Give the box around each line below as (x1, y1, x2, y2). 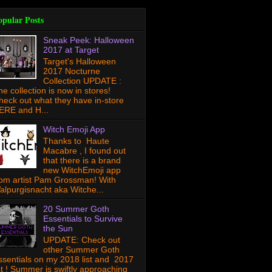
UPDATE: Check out (42, 234, 120, 245)
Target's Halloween (42, 56, 116, 66)
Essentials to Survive (42, 213, 123, 223)
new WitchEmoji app (42, 165, 121, 175)
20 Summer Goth (42, 203, 109, 214)
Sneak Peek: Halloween (42, 35, 134, 46)
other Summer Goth (42, 244, 120, 254)
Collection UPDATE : (42, 75, 121, 86)
